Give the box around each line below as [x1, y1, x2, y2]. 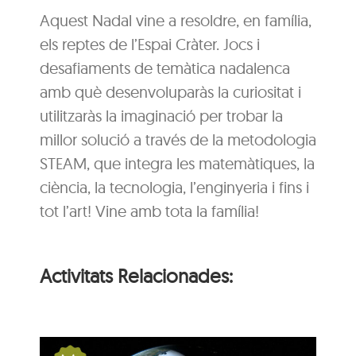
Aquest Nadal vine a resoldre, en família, [40, 10, 311, 30]
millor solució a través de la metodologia [40, 129, 316, 149]
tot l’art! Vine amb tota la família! [40, 200, 259, 221]
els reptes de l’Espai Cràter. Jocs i [40, 33, 260, 54]
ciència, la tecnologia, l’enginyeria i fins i [40, 176, 309, 197]
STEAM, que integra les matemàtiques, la [40, 153, 315, 173]
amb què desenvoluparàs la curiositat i [40, 81, 301, 102]
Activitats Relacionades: [40, 263, 233, 288]
